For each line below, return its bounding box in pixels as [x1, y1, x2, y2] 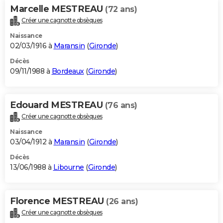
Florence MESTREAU [10, 196, 106, 207]
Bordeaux [51, 67, 84, 76]
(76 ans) [105, 101, 137, 111]
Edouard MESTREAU [10, 100, 105, 111]
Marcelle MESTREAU [10, 3, 105, 15]
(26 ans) [106, 197, 138, 207]
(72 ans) [105, 4, 137, 14]
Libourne [53, 163, 84, 172]
